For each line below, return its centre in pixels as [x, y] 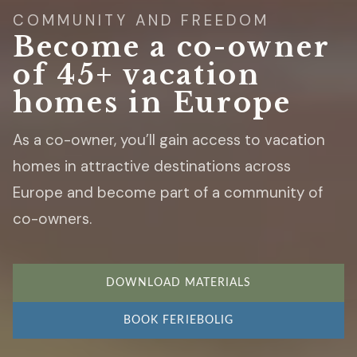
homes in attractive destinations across [152, 166]
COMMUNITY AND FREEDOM [141, 21]
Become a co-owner [171, 47]
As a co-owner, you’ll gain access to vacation [169, 140]
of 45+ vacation [137, 75]
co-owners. [52, 219]
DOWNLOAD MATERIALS [178, 283]
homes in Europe [152, 103]
